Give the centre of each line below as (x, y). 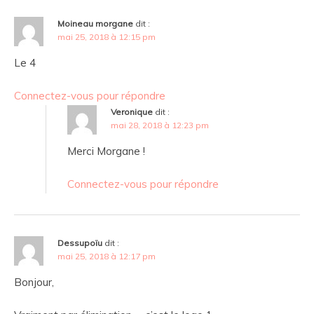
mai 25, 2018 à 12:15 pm (107, 37)
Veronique (132, 112)
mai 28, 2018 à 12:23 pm (160, 125)
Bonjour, (34, 282)
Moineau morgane (95, 24)
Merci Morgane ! (106, 151)
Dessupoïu (80, 243)
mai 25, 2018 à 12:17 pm (107, 257)
